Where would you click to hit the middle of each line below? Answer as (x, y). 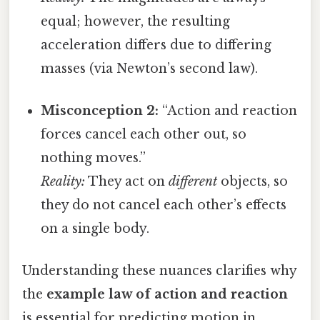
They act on (127, 181)
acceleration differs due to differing (156, 45)
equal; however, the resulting (136, 21)
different (193, 181)
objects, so (253, 181)
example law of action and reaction (167, 295)
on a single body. (95, 228)
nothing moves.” (94, 157)
